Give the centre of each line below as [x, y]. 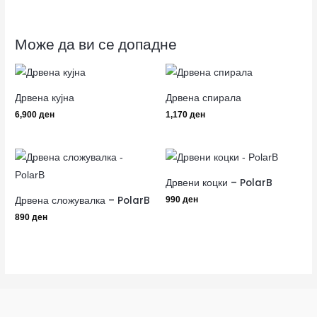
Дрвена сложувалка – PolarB [83, 201]
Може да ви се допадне [96, 44]
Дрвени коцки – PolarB [219, 183]
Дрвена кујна [45, 98]
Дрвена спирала [203, 98]
